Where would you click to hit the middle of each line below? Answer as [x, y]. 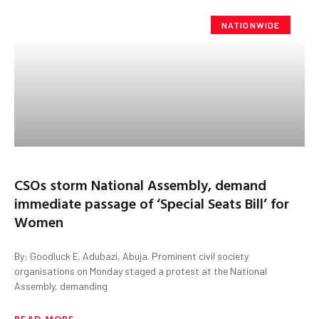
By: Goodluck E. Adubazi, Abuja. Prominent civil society [131, 256]
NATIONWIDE [251, 25]
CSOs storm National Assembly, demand [140, 184]
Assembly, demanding [61, 286]
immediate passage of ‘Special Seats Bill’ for [152, 203]
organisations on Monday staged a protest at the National [141, 271]
